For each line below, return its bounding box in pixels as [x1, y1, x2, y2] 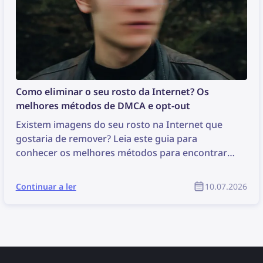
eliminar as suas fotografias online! [15, 160, 172, 173]
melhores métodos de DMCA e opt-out [15, 99, 190, 112]
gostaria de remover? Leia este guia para [15, 132, 197, 145]
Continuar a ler [15, 181, 76, 192]
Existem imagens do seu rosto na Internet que [15, 118, 222, 131]
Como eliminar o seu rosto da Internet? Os [15, 85, 209, 98]
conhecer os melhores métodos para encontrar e [15, 146, 235, 159]
